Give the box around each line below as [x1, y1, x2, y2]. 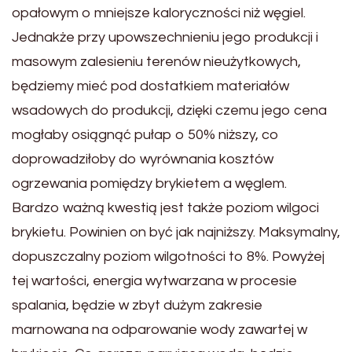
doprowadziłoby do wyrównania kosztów [12, 151, 273, 167]
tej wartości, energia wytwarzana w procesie [12, 273, 297, 288]
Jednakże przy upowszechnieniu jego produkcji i [12, 29, 318, 45]
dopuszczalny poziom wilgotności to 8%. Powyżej [12, 248, 324, 264]
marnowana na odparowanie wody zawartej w [12, 321, 307, 337]
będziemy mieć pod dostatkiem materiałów [12, 78, 289, 93]
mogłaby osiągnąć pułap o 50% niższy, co [12, 126, 279, 142]
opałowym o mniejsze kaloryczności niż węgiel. [12, 5, 306, 20]
